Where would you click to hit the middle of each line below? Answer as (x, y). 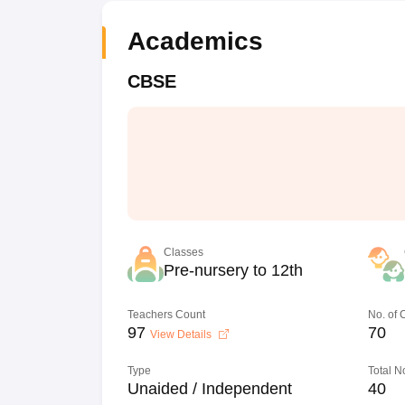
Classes (183, 252)
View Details (182, 334)
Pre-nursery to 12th (233, 270)
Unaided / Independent (209, 389)
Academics (195, 41)
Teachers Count (166, 315)
